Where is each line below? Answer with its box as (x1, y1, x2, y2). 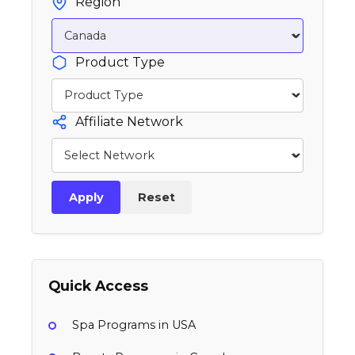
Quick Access (48, 277, 148, 295)
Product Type (75, 54, 165, 70)
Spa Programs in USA (72, 318, 196, 333)
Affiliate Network (75, 114, 183, 130)
